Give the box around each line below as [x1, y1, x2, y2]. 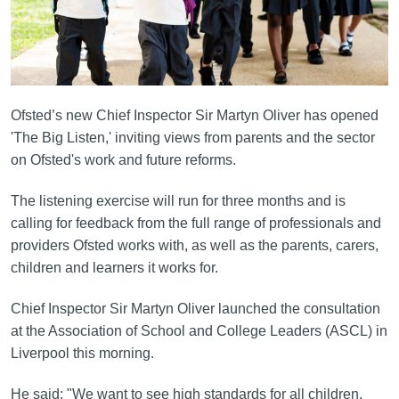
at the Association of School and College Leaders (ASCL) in [10, 322, 387, 338]
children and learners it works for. [10, 259, 218, 275]
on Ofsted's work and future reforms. [10, 151, 236, 167]
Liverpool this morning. [10, 345, 154, 361]
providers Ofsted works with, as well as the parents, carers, [10, 237, 379, 253]
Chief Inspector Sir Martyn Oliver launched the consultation [10, 300, 380, 316]
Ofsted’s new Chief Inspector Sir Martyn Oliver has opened [10, 107, 379, 123]
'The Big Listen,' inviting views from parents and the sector [10, 129, 375, 145]
